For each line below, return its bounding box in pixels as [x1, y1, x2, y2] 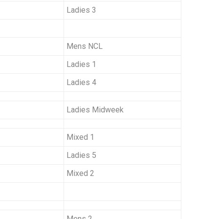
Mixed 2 [66, 169, 94, 178]
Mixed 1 [66, 132, 94, 142]
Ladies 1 [66, 60, 96, 69]
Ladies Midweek [66, 105, 124, 115]
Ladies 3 [66, 5, 96, 15]
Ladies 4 [66, 78, 96, 88]
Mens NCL [66, 42, 103, 51]
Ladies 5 [66, 151, 96, 160]
